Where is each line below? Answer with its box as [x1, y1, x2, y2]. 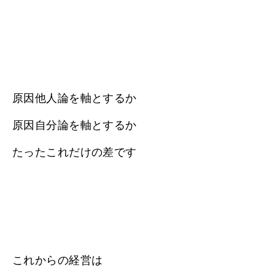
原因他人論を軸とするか [12, 91, 137, 104]
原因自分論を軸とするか [12, 118, 137, 131]
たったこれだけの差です [12, 145, 137, 158]
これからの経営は [12, 254, 103, 266]
